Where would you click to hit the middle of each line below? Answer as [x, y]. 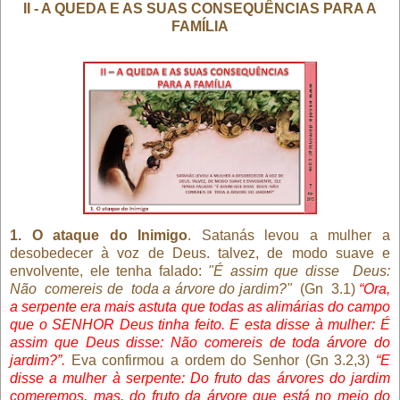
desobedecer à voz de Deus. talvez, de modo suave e [200, 253]
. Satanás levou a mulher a [289, 235]
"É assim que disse [274, 271]
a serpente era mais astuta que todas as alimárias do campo [200, 306]
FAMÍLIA [200, 26]
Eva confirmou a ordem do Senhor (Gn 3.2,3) [224, 360]
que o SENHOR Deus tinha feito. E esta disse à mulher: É [200, 324]
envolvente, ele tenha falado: [109, 271]
